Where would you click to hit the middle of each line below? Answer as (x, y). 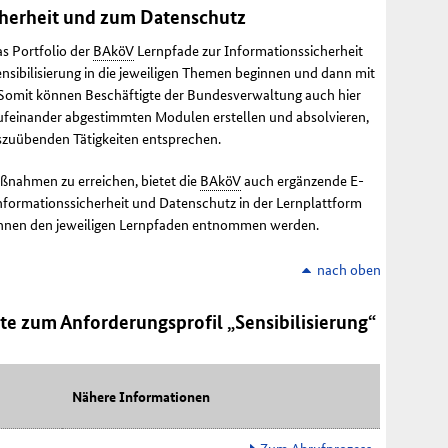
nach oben (348, 269)
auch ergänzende (294, 180)
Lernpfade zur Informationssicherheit (248, 50)
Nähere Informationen (141, 396)
